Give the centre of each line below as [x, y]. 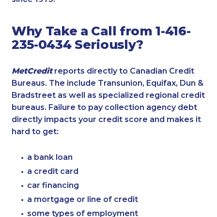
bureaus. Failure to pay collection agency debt [104, 107]
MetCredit [32, 71]
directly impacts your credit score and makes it [106, 119]
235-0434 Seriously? [77, 44]
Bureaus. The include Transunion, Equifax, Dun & [108, 83]
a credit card [53, 171]
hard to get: [35, 131]
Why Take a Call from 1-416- [101, 31]
